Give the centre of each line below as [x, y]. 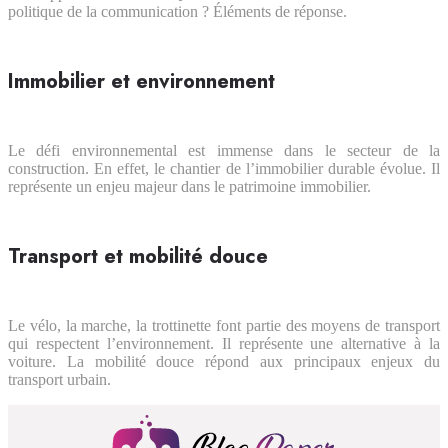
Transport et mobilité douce [138, 257]
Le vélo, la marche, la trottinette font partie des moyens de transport [224, 326]
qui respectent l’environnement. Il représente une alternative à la [224, 344]
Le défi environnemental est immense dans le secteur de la [224, 151]
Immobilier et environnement [141, 82]
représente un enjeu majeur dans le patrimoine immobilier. [189, 187]
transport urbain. [59, 380]
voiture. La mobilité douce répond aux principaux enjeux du [224, 362]
